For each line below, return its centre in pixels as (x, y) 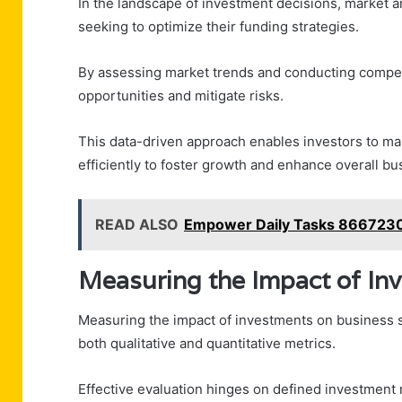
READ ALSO (137, 224)
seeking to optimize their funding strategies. (218, 26)
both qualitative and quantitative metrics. (207, 344)
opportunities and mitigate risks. (181, 95)
